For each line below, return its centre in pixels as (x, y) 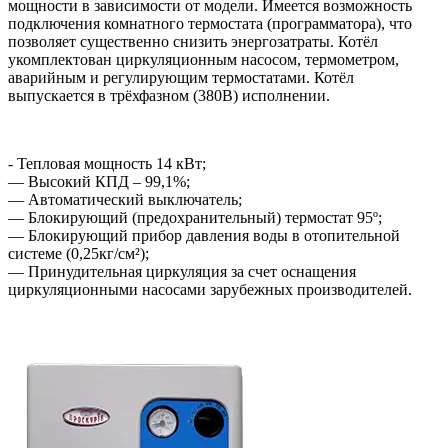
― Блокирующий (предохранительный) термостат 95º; (195, 217)
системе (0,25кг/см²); (78, 253)
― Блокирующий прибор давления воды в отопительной (204, 235)
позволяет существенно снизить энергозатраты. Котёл (193, 41)
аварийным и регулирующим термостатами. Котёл (181, 77)
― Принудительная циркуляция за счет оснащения (182, 271)
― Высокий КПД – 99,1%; (99, 181)
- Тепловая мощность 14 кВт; (107, 163)
